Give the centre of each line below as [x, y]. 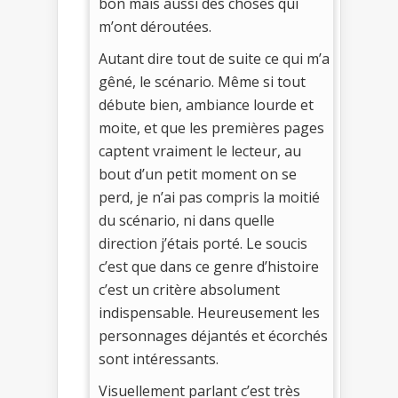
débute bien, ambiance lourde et [206, 104]
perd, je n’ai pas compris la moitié [209, 197]
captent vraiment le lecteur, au [200, 151]
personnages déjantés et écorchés [213, 335]
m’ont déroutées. [155, 26]
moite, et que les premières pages [211, 127]
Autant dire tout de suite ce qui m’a [214, 58]
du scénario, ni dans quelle [187, 220]
